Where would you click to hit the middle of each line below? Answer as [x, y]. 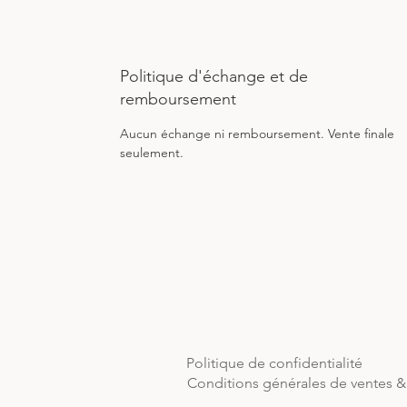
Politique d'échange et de [214, 76]
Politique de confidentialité [274, 363]
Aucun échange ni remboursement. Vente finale [259, 134]
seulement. [152, 153]
